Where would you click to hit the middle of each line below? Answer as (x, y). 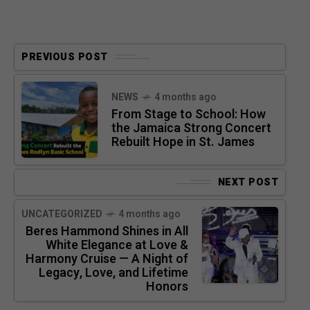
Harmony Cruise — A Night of (107, 259)
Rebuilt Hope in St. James (183, 142)
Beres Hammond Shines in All (107, 231)
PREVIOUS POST (65, 57)
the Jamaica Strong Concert (191, 128)
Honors (167, 286)
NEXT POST (248, 182)
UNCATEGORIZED (62, 214)
